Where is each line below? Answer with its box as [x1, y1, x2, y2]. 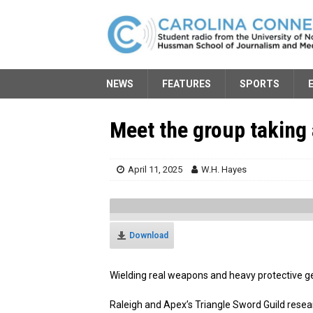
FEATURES [162, 78, 211, 89]
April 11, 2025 [128, 163, 182, 175]
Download [129, 230, 168, 240]
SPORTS [240, 78, 279, 89]
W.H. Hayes [201, 163, 247, 175]
